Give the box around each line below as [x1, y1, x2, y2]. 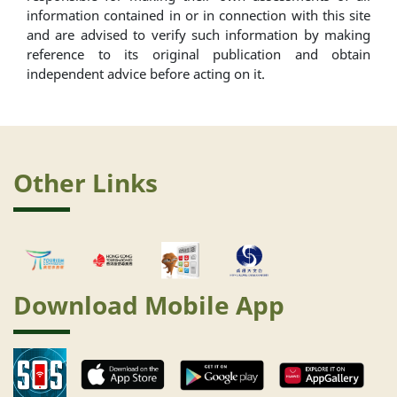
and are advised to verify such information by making [27, 26, 370, 44]
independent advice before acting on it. [27, 65, 265, 83]
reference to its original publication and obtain [27, 45, 370, 64]
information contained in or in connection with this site [27, 6, 370, 25]
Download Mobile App [13, 288, 284, 322]
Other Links [13, 166, 158, 200]
